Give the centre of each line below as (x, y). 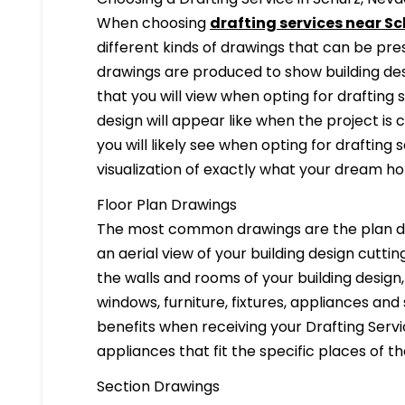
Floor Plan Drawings (167, 204)
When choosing (154, 23)
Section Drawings (159, 386)
